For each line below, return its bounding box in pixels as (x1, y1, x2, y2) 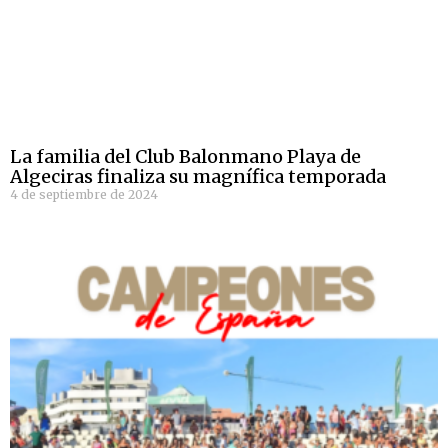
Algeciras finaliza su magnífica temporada (10, 165, 386, 189)
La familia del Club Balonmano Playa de (10, 145, 361, 169)
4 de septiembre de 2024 (10, 187, 158, 203)
